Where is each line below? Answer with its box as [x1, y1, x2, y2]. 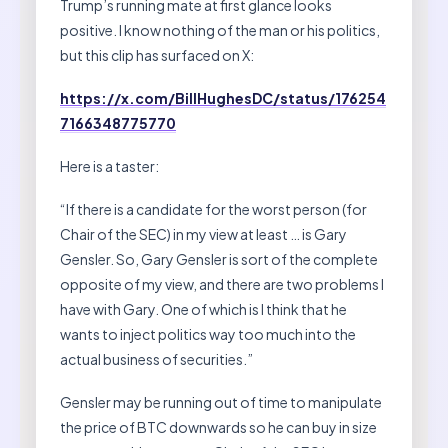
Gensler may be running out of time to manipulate [60, 392, 382, 411]
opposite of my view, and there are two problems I [60, 274, 384, 293]
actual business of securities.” [60, 349, 253, 368]
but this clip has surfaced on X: [60, 45, 254, 64]
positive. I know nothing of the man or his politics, [60, 20, 380, 39]
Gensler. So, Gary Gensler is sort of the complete [60, 249, 378, 268]
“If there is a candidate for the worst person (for [60, 199, 367, 218]
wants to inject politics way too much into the [60, 324, 356, 343]
